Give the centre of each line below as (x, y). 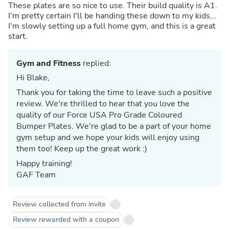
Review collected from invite (59, 204)
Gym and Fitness (49, 63)
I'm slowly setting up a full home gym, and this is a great (112, 26)
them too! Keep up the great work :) (82, 148)
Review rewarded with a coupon (66, 219)
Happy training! (45, 163)
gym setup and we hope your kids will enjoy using (108, 137)
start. (18, 36)
